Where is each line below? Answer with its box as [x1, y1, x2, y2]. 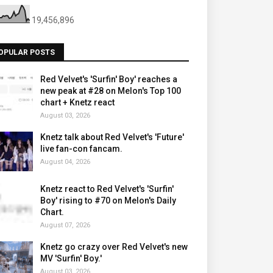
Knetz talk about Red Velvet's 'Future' [40, 132, 184, 142]
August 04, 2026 [40, 158, 90, 166]
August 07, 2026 [40, 221, 90, 229]
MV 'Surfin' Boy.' [40, 253, 102, 263]
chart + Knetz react [40, 97, 115, 107]
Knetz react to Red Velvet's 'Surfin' [40, 184, 174, 194]
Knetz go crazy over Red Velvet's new [40, 242, 188, 252]
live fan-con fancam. [40, 144, 122, 154]
